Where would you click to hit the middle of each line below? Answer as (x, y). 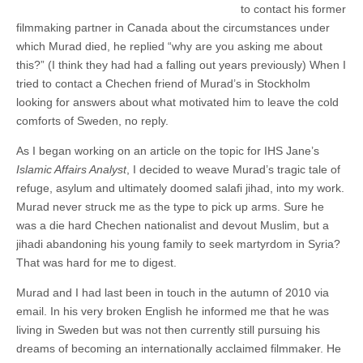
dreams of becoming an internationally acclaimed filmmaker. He (179, 348)
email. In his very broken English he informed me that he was (173, 311)
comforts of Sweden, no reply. (92, 120)
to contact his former (293, 9)
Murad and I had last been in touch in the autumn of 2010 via (173, 292)
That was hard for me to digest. (96, 262)
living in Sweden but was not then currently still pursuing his (168, 329)
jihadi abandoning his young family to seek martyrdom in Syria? (178, 243)
